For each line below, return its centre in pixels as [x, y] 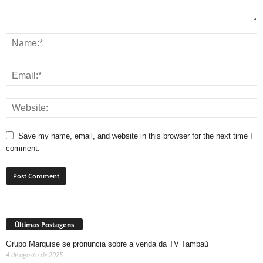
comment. [23, 149]
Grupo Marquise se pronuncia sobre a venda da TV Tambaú [107, 244]
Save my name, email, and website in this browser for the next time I [135, 136]
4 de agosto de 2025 [34, 255]
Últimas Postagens [44, 225]
